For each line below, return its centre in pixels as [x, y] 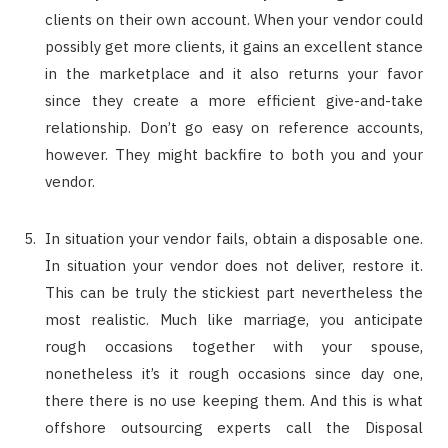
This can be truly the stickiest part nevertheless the [234, 292]
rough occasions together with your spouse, [234, 346]
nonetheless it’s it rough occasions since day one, [234, 373]
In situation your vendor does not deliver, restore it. [234, 265]
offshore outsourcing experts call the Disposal [234, 427]
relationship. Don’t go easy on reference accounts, [234, 127]
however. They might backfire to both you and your [234, 154]
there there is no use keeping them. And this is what [234, 400]
